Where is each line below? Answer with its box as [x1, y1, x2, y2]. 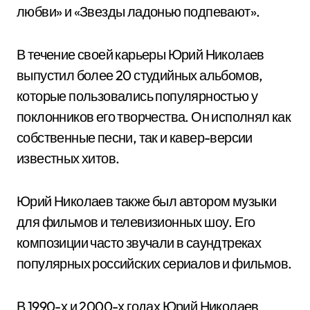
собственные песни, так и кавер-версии [17, 129, 253, 146]
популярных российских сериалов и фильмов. [17, 255, 292, 272]
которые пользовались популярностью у [17, 87, 258, 104]
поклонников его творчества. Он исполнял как [17, 108, 291, 125]
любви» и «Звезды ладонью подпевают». [17, 3, 260, 20]
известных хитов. [17, 149, 120, 167]
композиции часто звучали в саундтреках [17, 234, 262, 251]
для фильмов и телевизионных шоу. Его [17, 213, 255, 230]
